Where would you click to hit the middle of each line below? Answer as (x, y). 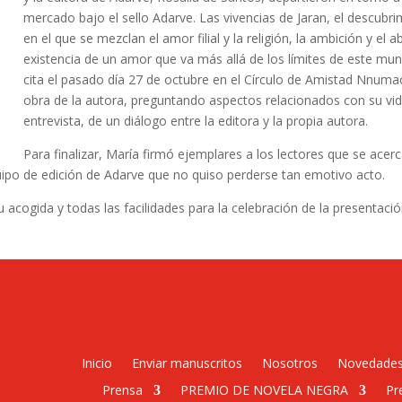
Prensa (122, 389)
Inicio (97, 363)
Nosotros (290, 363)
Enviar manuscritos (188, 363)
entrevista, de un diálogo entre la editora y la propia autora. (196, 120)
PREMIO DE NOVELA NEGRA (264, 389)
